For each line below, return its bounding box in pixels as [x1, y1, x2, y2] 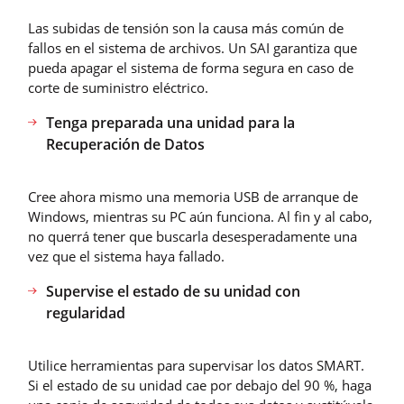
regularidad [46, 302, 125, 323]
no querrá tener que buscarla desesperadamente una [28, 226, 357, 245]
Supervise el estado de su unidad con [46, 280, 300, 301]
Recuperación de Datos [46, 133, 205, 154]
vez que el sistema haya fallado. [28, 246, 225, 265]
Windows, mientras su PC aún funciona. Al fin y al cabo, [28, 207, 372, 225]
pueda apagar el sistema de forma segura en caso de [28, 58, 353, 77]
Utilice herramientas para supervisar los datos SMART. [28, 355, 364, 374]
